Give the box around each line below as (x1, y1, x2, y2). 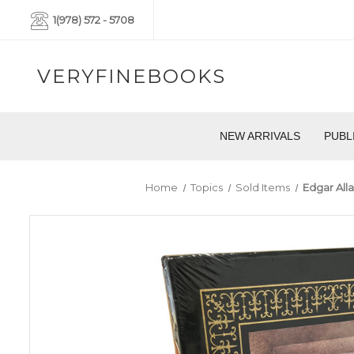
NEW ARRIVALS (219, 130, 300, 143)
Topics (190, 181, 223, 194)
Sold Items (235, 181, 291, 194)
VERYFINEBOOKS (37, 64, 226, 88)
